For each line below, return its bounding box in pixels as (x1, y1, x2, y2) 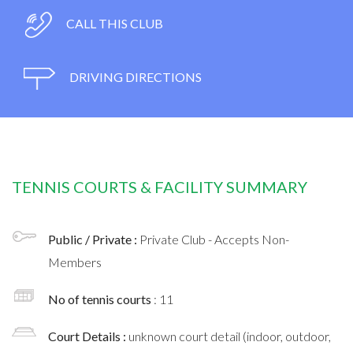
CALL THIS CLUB (64, 15, 163, 31)
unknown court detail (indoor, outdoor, (128, 328, 331, 344)
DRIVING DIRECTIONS (67, 69, 202, 84)
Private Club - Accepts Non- (139, 231, 289, 247)
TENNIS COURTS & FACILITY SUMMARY (12, 176, 307, 196)
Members (48, 254, 102, 269)
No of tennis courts (48, 291, 154, 307)
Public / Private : (48, 231, 139, 247)
